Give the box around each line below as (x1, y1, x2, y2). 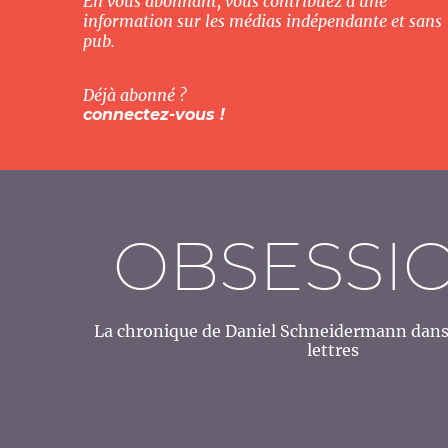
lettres (307, 340, 359, 360)
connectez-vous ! (83, 105, 225, 124)
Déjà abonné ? (83, 85, 187, 105)
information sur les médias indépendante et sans (83, 11, 442, 31)
